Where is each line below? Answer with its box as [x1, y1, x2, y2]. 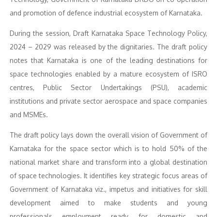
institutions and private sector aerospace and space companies [10, 97, 207, 105]
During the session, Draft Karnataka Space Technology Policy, [10, 29, 207, 37]
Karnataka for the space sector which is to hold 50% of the [10, 144, 207, 153]
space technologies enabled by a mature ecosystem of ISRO [10, 70, 207, 78]
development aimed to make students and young [10, 199, 207, 207]
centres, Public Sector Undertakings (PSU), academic [10, 83, 207, 92]
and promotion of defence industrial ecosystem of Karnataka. [10, 9, 202, 17]
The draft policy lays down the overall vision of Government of [10, 131, 207, 139]
